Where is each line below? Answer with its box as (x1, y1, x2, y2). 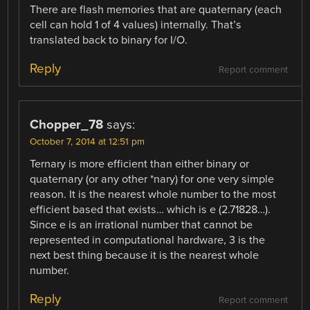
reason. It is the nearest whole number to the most (30, 187, 277, 201)
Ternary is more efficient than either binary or (30, 156, 250, 171)
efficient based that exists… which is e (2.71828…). (30, 202, 271, 217)
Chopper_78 (30, 116, 104, 132)
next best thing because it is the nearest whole (30, 248, 259, 262)
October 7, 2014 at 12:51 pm (30, 136, 145, 147)
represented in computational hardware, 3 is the (30, 232, 266, 247)
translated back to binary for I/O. (30, 33, 188, 47)
